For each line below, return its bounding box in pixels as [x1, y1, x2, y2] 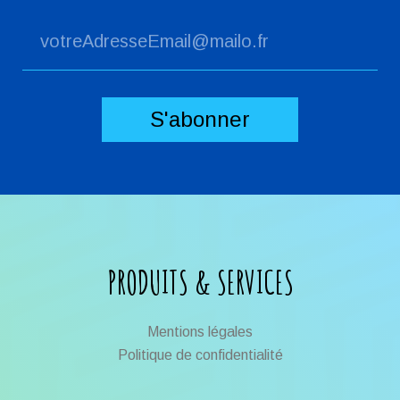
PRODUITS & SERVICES [106, 261, 294, 303]
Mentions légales [147, 323, 253, 339]
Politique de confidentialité [117, 346, 283, 362]
